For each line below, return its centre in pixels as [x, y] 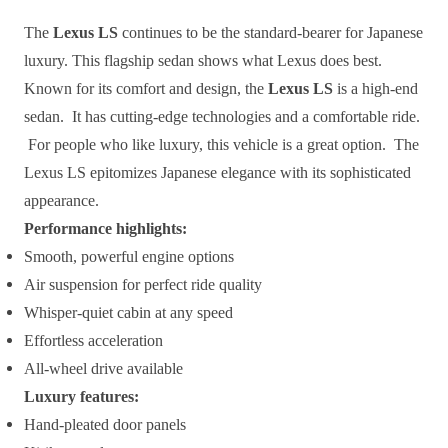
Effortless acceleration [93, 341]
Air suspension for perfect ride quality [143, 285]
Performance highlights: [105, 229]
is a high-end [375, 89]
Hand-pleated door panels [105, 425]
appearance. [61, 201]
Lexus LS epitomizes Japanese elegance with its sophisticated [217, 173]
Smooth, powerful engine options [129, 257]
